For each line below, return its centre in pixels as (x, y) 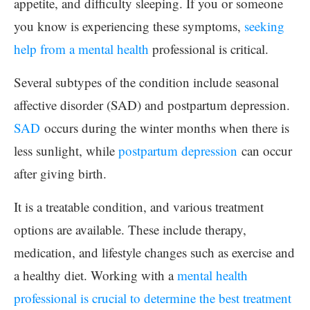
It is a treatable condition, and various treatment (139, 207)
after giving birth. (60, 173)
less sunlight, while (66, 151)
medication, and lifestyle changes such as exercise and (154, 252)
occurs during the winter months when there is (165, 128)
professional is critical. (209, 49)
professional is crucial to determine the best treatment (153, 298)
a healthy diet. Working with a (95, 275)
